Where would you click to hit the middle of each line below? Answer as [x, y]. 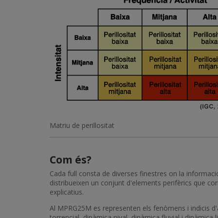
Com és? [71, 160]
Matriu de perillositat [82, 125]
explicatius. [67, 192]
